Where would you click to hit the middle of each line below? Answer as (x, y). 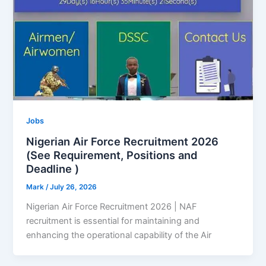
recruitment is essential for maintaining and (113, 221)
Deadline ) (53, 169)
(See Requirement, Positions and (112, 155)
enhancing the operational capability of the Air (119, 235)
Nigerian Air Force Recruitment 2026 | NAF (112, 207)
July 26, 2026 (74, 187)
